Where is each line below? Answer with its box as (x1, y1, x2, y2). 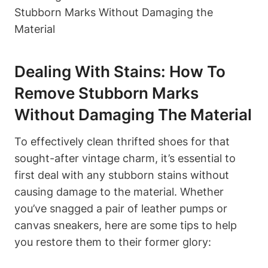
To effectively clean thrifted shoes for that (14, 135, 230, 148)
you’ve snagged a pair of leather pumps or (14, 202, 227, 215)
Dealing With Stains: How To (14, 62, 226, 81)
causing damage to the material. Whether (14, 185, 224, 198)
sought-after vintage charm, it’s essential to (14, 151, 236, 165)
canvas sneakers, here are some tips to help (14, 218, 237, 232)
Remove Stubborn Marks (14, 83, 199, 102)
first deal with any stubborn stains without (14, 168, 229, 181)
